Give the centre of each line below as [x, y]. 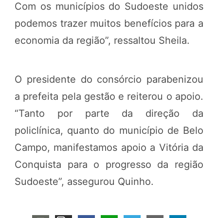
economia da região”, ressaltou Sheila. [102, 40]
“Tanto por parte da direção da [109, 113]
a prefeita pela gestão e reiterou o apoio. [109, 96]
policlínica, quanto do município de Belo [109, 130]
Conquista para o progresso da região [109, 164]
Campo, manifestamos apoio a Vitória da [109, 147]
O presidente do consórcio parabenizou [109, 79]
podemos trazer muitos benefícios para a [109, 23]
